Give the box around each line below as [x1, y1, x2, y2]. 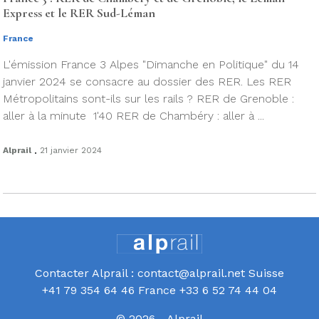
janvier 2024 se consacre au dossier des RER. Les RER [3, 75, 291, 88]
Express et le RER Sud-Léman [3, 5, 155, 21]
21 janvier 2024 [40, 145, 102, 155]
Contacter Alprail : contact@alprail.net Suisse [35, 266, 284, 280]
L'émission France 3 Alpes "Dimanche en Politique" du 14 [3, 58, 299, 71]
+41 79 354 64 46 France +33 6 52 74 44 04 [42, 283, 277, 297]
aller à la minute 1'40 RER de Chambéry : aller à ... [3, 109, 264, 122]
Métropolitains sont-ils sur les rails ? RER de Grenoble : [3, 92, 294, 105]
